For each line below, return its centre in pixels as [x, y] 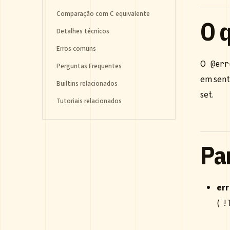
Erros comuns [76, 49]
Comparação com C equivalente [103, 14]
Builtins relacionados [87, 84]
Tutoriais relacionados [89, 101]
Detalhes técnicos [83, 31]
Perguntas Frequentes [89, 66]
